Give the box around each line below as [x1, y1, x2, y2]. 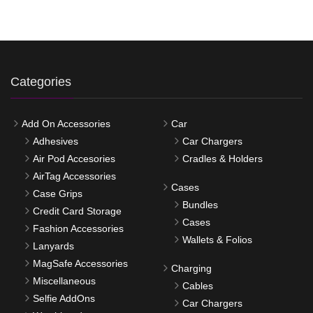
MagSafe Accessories [33, 258, 129, 269]
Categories [10, 75, 71, 89]
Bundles [182, 199, 218, 210]
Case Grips [33, 188, 82, 199]
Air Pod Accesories [33, 153, 116, 164]
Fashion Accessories [33, 223, 124, 234]
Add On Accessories [22, 118, 111, 129]
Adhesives [33, 136, 78, 147]
